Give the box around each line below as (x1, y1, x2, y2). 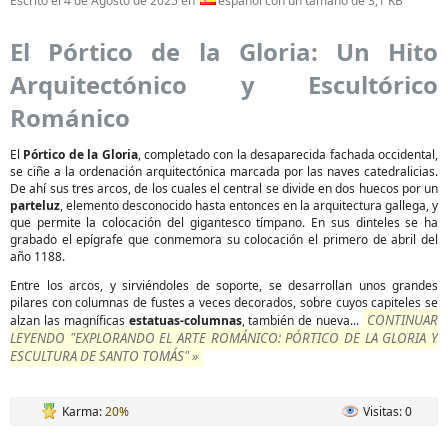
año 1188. (10, 248, 65, 265)
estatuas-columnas (128, 312, 242, 329)
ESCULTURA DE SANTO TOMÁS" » (10, 347, 198, 365)
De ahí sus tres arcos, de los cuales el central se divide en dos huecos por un (10, 180, 438, 197)
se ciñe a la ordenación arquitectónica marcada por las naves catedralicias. (10, 163, 438, 180)
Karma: (62, 403, 105, 420)
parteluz (10, 197, 60, 214)
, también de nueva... (241, 312, 364, 329)
